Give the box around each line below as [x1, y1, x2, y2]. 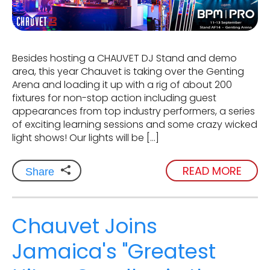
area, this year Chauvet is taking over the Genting [12, 64, 244, 79]
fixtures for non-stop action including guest [12, 91, 216, 105]
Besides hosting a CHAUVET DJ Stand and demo [12, 51, 237, 66]
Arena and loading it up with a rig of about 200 [12, 78, 232, 92]
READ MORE [182, 163, 242, 178]
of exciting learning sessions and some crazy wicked [12, 118, 257, 132]
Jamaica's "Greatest [12, 237, 216, 266]
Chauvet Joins [12, 212, 157, 241]
